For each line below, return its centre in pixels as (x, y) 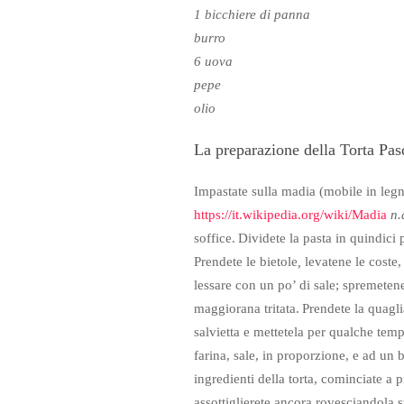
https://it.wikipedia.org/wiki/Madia (290, 214)
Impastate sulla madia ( (258, 191)
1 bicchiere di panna (252, 14)
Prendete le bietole (245, 261)
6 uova (213, 61)
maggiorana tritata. (246, 308)
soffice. (214, 238)
